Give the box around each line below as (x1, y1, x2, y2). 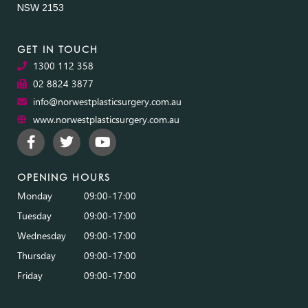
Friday (17, 269, 43, 283)
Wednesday (17, 229, 66, 243)
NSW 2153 (17, 2, 64, 14)
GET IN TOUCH (17, 44, 98, 56)
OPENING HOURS (17, 172, 111, 184)
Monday (17, 189, 52, 203)
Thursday (17, 249, 56, 263)
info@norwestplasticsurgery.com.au (32, 95, 181, 109)
